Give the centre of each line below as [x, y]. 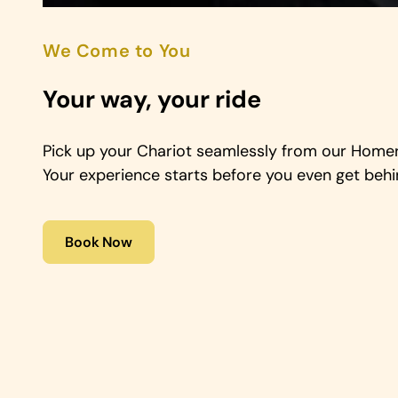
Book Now [99, 242]
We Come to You [117, 51]
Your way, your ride [152, 99]
